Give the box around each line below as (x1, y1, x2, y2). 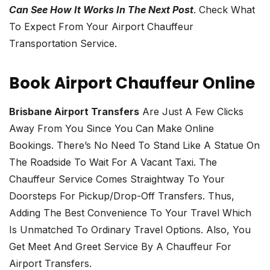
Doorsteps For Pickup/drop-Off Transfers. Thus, (9, 190, 234, 202)
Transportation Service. (9, 37, 117, 50)
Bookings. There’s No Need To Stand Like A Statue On (9, 139, 260, 152)
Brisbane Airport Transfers (9, 105, 139, 118)
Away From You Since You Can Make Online (9, 122, 214, 135)
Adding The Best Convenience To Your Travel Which (9, 207, 251, 219)
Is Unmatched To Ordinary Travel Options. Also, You (9, 224, 251, 236)
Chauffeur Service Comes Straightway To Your (9, 173, 225, 186)
